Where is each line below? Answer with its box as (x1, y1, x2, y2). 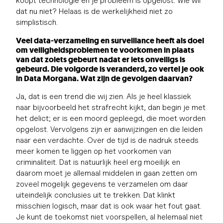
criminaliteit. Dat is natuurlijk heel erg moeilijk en (16, 157, 180, 167)
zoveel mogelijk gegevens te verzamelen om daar (16, 179, 188, 189)
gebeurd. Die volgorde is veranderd (16, 63, 145, 74)
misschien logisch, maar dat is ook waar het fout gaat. (16, 201, 202, 211)
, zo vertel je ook (145, 63, 204, 74)
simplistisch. (16, 17, 58, 27)
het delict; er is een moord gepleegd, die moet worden (16, 113, 206, 123)
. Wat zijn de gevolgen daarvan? (77, 73, 193, 84)
